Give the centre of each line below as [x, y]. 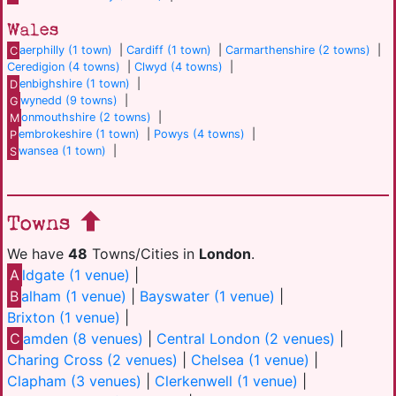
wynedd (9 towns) [69, 101]
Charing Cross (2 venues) [92, 360]
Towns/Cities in [143, 254]
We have [38, 254]
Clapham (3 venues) [74, 381]
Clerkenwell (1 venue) [226, 381]
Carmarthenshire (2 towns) [298, 50]
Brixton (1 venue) [64, 318]
